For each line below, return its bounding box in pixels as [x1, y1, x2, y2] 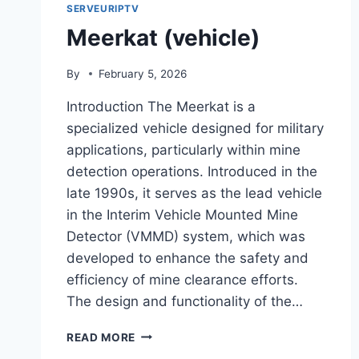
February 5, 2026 [99, 67, 188, 80]
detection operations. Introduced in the [67, 163, 317, 179]
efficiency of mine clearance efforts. [67, 271, 298, 288]
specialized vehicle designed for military [67, 119, 324, 136]
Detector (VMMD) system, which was [67, 228, 305, 244]
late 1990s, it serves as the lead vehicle [67, 184, 322, 201]
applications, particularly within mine [67, 141, 301, 158]
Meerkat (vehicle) [67, 23, 260, 51]
